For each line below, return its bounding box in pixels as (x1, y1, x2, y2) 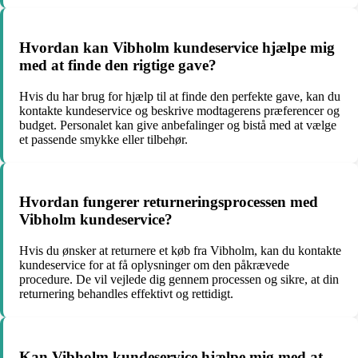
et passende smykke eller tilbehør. (19, 132, 188, 146)
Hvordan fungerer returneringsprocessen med (19, 193, 318, 211)
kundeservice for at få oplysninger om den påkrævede (19, 257, 289, 272)
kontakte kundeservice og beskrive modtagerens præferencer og (19, 103, 340, 117)
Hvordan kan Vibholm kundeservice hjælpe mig (19, 38, 335, 56)
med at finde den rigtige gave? (19, 56, 217, 74)
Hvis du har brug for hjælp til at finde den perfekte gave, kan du (19, 89, 340, 103)
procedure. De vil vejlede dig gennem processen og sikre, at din (19, 272, 339, 286)
